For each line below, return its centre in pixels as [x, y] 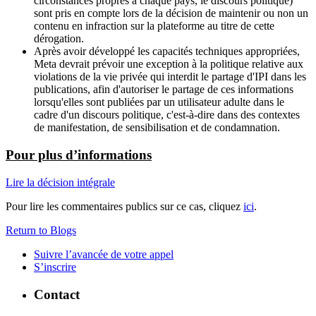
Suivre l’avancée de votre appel [104, 254]
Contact [57, 294]
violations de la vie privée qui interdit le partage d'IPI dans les [170, 77]
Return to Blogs [41, 230]
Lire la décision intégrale [60, 182]
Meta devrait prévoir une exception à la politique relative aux [169, 64]
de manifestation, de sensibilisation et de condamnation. [157, 128]
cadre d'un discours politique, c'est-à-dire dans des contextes [167, 115]
